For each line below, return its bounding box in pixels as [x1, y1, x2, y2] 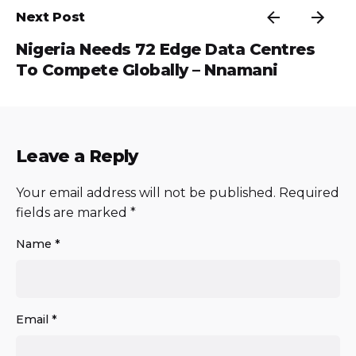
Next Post [16, 9, 86, 25]
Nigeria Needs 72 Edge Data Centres [16, 39, 315, 59]
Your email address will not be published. [16, 184, 276, 200]
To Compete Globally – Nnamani [16, 60, 278, 79]
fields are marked [16, 204, 130, 220]
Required [279, 184, 339, 200]
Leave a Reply [16, 145, 138, 166]
